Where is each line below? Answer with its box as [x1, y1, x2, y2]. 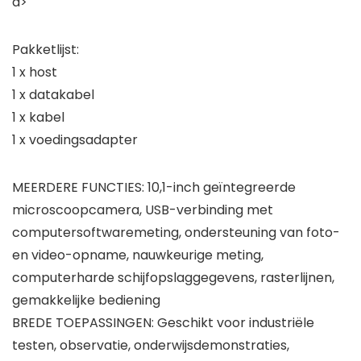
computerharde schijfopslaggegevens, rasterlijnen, [12, 268, 334, 288]
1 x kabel [12, 108, 64, 127]
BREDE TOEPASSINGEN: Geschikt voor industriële [12, 313, 314, 333]
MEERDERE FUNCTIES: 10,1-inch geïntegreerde [12, 178, 296, 197]
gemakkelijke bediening [12, 291, 160, 310]
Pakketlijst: [12, 40, 79, 60]
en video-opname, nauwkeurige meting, [12, 246, 263, 265]
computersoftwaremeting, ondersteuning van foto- [12, 223, 340, 243]
